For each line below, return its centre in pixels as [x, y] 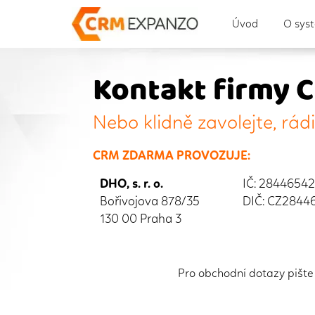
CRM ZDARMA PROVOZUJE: [172, 157]
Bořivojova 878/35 [150, 202]
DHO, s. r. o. [131, 185]
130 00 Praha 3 [141, 220]
